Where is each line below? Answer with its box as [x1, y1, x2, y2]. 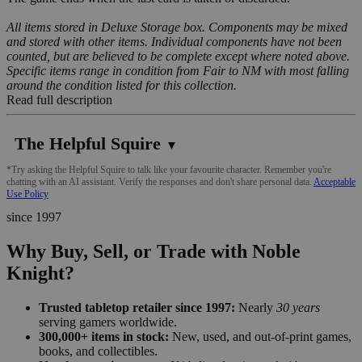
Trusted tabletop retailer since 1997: [39, 300, 235, 314]
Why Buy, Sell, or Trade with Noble [6, 240, 301, 262]
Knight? [6, 262, 74, 284]
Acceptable [314, 175, 356, 187]
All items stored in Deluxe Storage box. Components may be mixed [6, 19, 347, 34]
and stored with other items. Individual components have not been [6, 34, 342, 48]
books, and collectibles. [39, 343, 158, 358]
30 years [276, 300, 320, 314]
